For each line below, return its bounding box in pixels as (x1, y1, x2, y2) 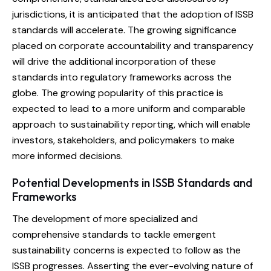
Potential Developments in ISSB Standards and (12, 175, 252, 191)
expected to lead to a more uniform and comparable (12, 102, 246, 116)
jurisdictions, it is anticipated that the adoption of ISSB (12, 8, 253, 21)
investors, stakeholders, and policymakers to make (12, 134, 235, 147)
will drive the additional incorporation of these (12, 55, 216, 68)
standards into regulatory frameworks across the (12, 71, 232, 84)
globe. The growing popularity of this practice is (12, 87, 223, 100)
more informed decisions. (12, 149, 123, 163)
